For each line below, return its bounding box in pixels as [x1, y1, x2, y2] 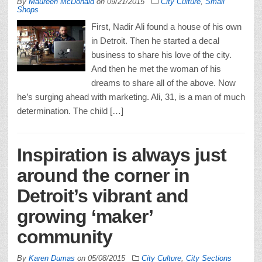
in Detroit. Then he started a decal [91, 35, 219, 46]
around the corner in [17, 164, 189, 186]
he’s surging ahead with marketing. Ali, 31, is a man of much [17, 91, 245, 102]
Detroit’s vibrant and [17, 185, 188, 206]
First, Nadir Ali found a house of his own [91, 21, 242, 32]
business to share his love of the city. [91, 49, 232, 60]
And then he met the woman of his [91, 63, 221, 74]
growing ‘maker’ [17, 205, 152, 227]
